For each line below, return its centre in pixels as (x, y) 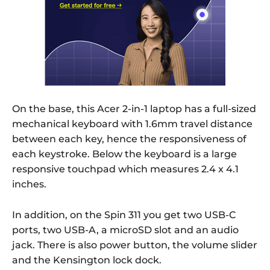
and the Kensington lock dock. (87, 260)
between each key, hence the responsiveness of (129, 139)
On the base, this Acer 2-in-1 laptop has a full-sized (134, 109)
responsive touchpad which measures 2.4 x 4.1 (125, 169)
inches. (29, 184)
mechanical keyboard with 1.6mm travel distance (132, 124)
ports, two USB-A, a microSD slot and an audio (125, 230)
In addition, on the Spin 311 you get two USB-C (124, 215)
